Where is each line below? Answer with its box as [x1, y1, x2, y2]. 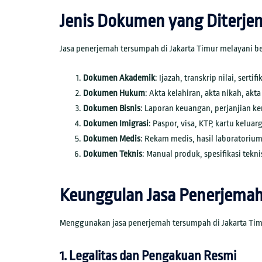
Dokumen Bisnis [83, 104, 140, 114]
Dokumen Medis [83, 134, 140, 144]
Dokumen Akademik [83, 73, 155, 84]
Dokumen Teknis [83, 149, 142, 160]
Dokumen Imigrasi [83, 119, 149, 129]
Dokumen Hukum [83, 88, 145, 99]
